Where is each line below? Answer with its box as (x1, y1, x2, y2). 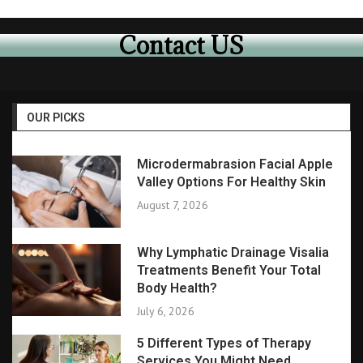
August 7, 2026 (136, 198, 208, 212)
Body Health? (136, 280, 217, 297)
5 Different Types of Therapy (136, 335, 311, 352)
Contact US (119, 30, 244, 61)
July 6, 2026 (136, 304, 194, 319)
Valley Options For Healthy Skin (136, 174, 326, 190)
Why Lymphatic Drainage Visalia (136, 245, 329, 261)
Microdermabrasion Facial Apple (136, 156, 333, 172)
